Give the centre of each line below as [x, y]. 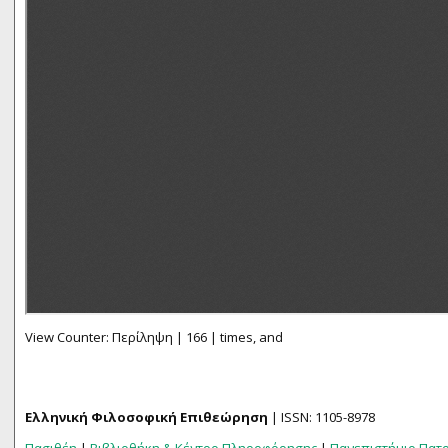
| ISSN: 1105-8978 [321, 417]
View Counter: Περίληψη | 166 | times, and [154, 337]
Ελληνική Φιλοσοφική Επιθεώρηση [146, 417]
